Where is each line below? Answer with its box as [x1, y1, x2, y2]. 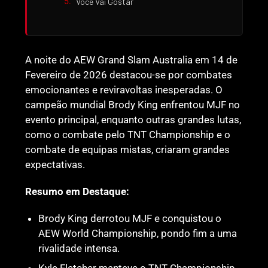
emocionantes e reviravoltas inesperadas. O [25, 84, 223, 96]
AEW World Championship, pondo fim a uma [38, 227, 237, 240]
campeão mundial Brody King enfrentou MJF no [25, 99, 240, 111]
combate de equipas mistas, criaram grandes [25, 144, 230, 156]
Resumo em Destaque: [25, 185, 130, 198]
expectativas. [25, 159, 86, 171]
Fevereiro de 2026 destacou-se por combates [25, 69, 233, 81]
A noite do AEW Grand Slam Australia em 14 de [25, 54, 238, 66]
